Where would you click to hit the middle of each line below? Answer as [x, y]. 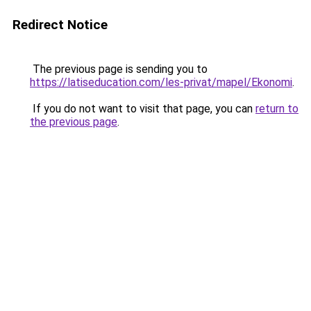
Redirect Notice [60, 25]
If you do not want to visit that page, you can [143, 109]
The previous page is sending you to [119, 69]
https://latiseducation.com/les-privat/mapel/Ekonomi [161, 82]
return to [277, 109]
